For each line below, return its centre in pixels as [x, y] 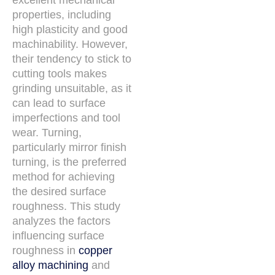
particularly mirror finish [69, 148]
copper [95, 251]
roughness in [45, 251]
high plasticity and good [70, 30]
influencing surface [58, 236]
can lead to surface [59, 103]
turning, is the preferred [69, 162]
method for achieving [64, 177]
